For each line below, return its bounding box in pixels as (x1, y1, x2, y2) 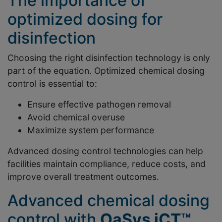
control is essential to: (7, 78, 97, 89)
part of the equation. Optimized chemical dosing (7, 65, 205, 76)
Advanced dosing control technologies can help (7, 145, 203, 156)
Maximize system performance (27, 124, 154, 135)
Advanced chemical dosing (7, 190, 210, 210)
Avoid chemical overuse (27, 111, 125, 122)
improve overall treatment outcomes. (7, 171, 159, 182)
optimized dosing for (7, 9, 163, 29)
